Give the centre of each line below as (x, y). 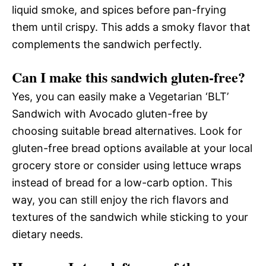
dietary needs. (47, 234)
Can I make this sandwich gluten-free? (129, 77)
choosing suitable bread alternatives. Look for (127, 131)
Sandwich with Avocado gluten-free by (110, 113)
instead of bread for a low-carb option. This (122, 182)
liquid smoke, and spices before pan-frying (119, 9)
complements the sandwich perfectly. (107, 44)
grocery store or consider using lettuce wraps (126, 165)
